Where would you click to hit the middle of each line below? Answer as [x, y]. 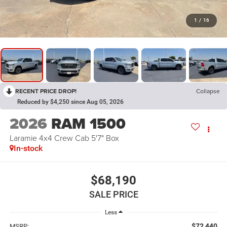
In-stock [28, 148]
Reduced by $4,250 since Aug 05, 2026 [70, 102]
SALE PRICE [113, 194]
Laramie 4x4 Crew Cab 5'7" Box [64, 138]
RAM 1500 [88, 124]
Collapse [208, 91]
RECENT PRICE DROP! [46, 91]
